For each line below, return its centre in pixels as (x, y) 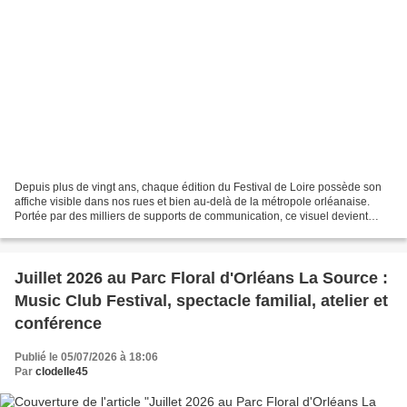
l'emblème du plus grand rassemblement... (119, 231)
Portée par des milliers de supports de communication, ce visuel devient (191, 217)
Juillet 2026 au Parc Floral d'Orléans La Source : (201, 278)
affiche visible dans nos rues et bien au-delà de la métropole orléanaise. (192, 202)
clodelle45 (62, 372)
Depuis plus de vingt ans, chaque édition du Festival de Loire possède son (198, 188)
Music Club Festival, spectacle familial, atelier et (201, 301)
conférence (58, 324)
